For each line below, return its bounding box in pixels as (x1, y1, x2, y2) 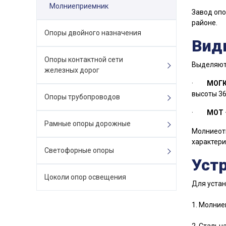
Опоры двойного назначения (44, 29, 141, 37)
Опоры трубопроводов (44, 93, 120, 101)
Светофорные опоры (44, 146, 114, 154)
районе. (191, 19, 217, 27)
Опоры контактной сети (44, 55, 123, 64)
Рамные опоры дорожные (44, 120, 131, 128)
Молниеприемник (49, 2, 108, 10)
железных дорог (44, 66, 99, 74)
